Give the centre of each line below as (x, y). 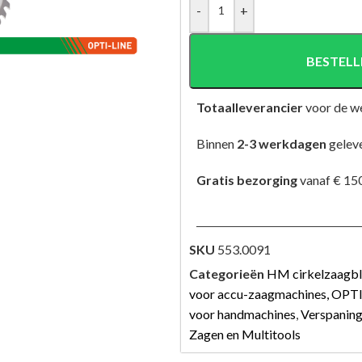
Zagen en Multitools (244, 334)
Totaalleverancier (246, 107)
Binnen (213, 143)
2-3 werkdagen (281, 143)
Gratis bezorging (243, 180)
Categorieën (226, 274)
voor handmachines (242, 314)
